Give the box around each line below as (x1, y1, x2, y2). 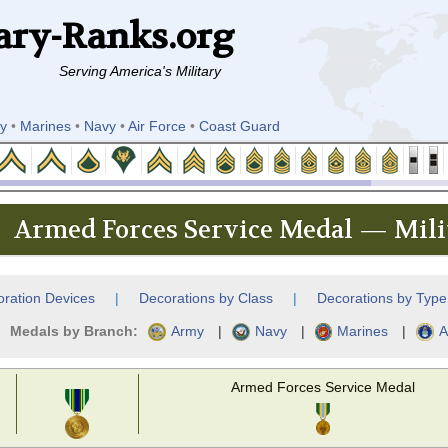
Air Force (128, 117, 187, 134)
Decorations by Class (138, 291, 273, 307)
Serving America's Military (59, 62, 221, 79)
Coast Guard (199, 117, 281, 134)
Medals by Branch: (9, 323, 138, 339)
